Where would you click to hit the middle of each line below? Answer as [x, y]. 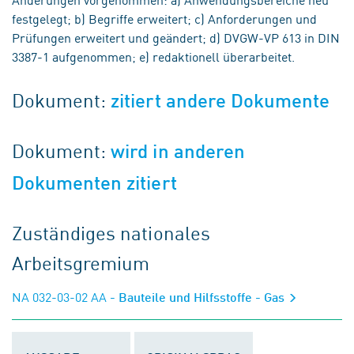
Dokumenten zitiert [94, 183]
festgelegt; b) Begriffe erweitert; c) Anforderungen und [164, 18]
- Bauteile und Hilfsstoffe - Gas [197, 297]
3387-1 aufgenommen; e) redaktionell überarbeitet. [153, 56]
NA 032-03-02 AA [59, 296]
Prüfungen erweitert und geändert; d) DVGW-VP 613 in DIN [176, 37]
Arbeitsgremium [81, 262]
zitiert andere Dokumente [220, 101]
